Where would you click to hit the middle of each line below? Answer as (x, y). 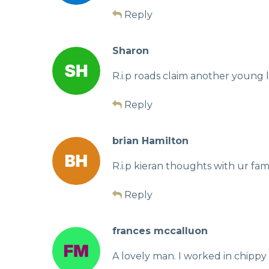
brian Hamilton (150, 141)
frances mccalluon (160, 231)
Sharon (131, 50)
